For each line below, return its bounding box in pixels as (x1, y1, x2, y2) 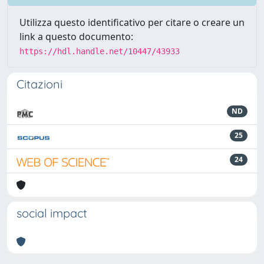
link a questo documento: (19, 29, 133, 43)
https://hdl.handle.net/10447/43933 (19, 46, 180, 56)
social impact (16, 205, 87, 220)
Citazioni (16, 76, 62, 91)
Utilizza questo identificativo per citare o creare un (19, 15, 245, 29)
